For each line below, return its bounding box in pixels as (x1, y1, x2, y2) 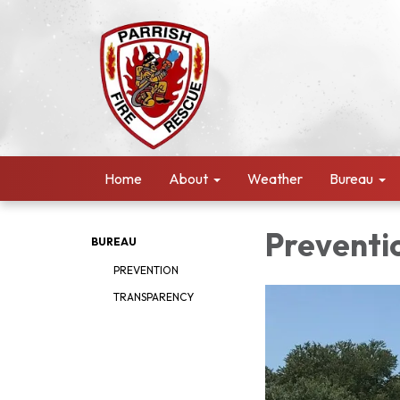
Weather (247, 170, 303, 187)
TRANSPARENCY (113, 290, 194, 304)
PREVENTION (113, 263, 179, 277)
